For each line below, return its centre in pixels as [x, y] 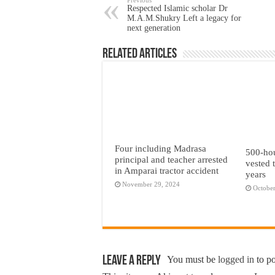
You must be [192, 259]
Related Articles [140, 54]
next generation [154, 28]
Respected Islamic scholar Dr [177, 8]
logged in [236, 259]
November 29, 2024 [151, 184]
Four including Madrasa [161, 148]
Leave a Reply [132, 261]
